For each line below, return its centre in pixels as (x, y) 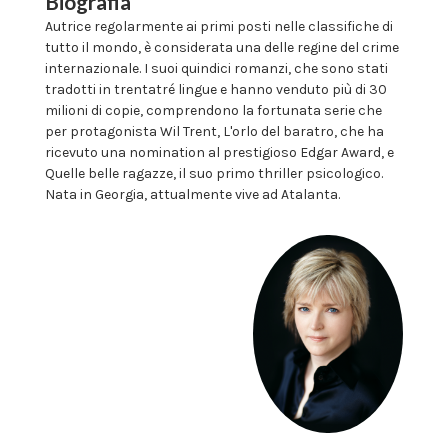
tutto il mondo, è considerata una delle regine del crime (222, 47)
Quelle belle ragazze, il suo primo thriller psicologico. (214, 173)
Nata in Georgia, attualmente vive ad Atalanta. (192, 194)
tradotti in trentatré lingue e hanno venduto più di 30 (216, 89)
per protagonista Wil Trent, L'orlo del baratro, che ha (214, 131)
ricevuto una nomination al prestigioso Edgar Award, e (219, 152)
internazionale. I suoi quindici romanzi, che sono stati (216, 68)
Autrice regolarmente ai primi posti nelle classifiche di (219, 26)
